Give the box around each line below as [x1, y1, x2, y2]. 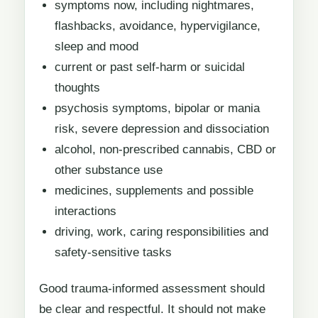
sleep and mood [54, 39, 138, 53]
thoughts [54, 80, 100, 94]
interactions [54, 204, 116, 218]
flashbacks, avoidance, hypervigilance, [54, 18, 261, 33]
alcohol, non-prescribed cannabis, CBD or [54, 142, 276, 156]
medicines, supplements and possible [54, 183, 253, 197]
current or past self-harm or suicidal [54, 60, 245, 74]
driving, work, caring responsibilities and [54, 224, 268, 238]
